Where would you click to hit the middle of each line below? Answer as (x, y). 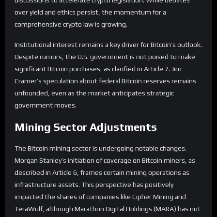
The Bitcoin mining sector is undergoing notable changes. (101, 148)
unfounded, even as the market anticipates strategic (94, 93)
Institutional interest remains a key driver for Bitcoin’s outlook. (108, 44)
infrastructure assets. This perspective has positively (94, 184)
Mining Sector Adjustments (86, 127)
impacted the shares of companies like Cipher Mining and (100, 196)
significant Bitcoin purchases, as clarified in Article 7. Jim (98, 69)
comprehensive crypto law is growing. (71, 24)
